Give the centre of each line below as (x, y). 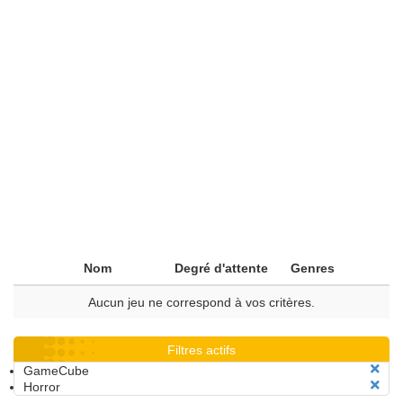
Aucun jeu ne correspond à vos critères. (201, 302)
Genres (313, 268)
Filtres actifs (201, 350)
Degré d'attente (221, 268)
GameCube (56, 371)
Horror (42, 387)
